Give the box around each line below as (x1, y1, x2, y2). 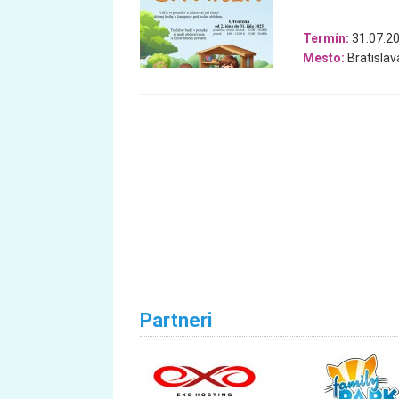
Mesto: (302, 50, 345, 65)
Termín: (302, 30, 349, 45)
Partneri (140, 308, 212, 331)
